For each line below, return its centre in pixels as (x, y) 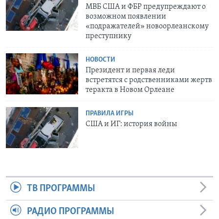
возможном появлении (126, 17)
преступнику (109, 36)
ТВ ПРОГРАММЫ (61, 188)
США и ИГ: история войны (131, 124)
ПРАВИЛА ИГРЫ (110, 114)
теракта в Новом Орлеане (130, 90)
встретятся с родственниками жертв (149, 80)
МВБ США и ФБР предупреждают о (146, 7)
